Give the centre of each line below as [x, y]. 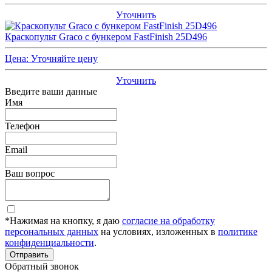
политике [238, 231]
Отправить [29, 254]
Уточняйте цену [64, 58]
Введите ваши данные [51, 91]
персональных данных [52, 231]
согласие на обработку [168, 220]
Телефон [22, 126]
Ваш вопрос [30, 173]
